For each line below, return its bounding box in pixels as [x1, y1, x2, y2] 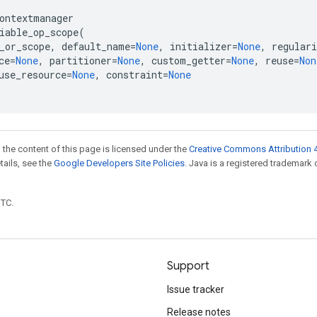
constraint [106, 68, 163, 81]
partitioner [50, 54, 112, 67]
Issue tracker [167, 284, 224, 295]
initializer [170, 40, 232, 53]
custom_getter [151, 54, 226, 67]
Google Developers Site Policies [54, 158, 185, 168]
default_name [62, 40, 130, 53]
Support [167, 259, 209, 273]
